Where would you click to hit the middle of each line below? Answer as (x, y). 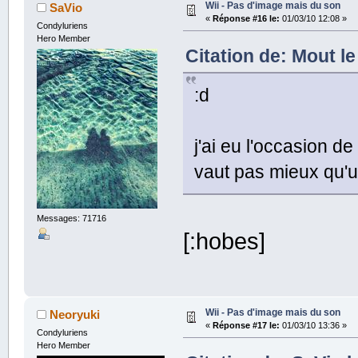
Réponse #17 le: (246, 325)
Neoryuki (75, 314)
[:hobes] (225, 241)
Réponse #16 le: (246, 18)
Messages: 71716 (71, 219)
